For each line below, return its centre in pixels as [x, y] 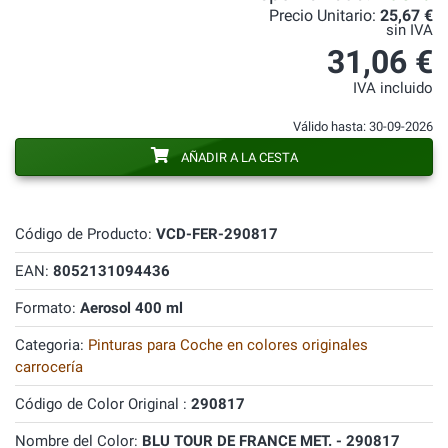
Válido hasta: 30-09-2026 [363, 126]
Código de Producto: [85, 234]
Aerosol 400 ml [131, 308]
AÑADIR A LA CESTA [239, 157]
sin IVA [409, 30]
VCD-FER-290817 [217, 234]
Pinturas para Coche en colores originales [228, 345]
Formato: [47, 308]
